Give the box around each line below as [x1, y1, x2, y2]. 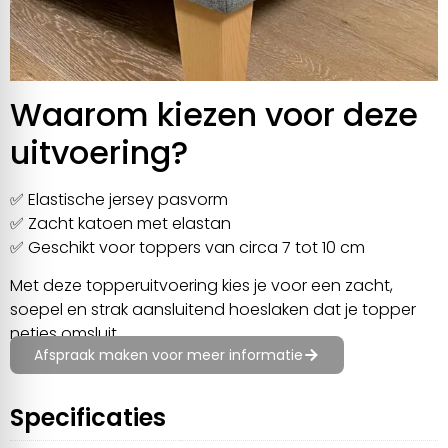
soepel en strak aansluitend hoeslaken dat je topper [10, 298, 416, 322]
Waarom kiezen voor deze [10, 91, 418, 137]
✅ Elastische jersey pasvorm [10, 187, 228, 211]
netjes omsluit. [10, 322, 120, 346]
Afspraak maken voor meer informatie [34, 344, 303, 365]
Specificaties [10, 400, 166, 434]
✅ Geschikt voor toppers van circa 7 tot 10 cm [10, 235, 365, 259]
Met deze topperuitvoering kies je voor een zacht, [10, 274, 393, 298]
